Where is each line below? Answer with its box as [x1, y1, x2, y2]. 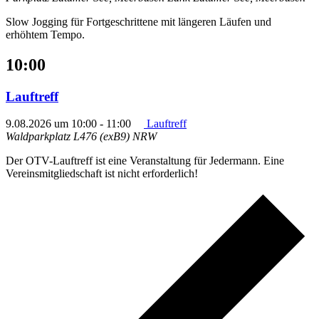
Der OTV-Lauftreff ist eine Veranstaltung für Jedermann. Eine [6, 155, 284, 167]
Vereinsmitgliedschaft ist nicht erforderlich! [6, 167, 198, 180]
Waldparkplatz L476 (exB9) [6, 130, 132, 143]
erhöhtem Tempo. [6, 28, 85, 41]
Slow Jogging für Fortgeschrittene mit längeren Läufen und [6, 15, 271, 28]
